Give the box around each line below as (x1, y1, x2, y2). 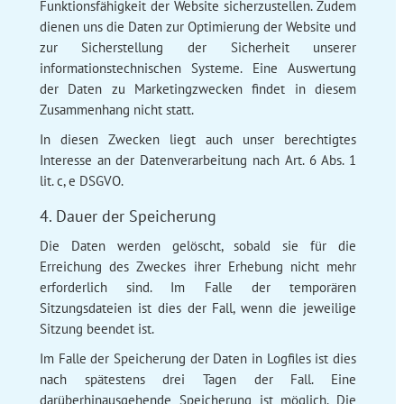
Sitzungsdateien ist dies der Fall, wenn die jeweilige (39, 298, 357, 317)
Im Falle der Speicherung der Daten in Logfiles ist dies (39, 349, 357, 367)
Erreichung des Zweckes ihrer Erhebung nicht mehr (39, 257, 357, 275)
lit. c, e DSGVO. (39, 171, 124, 189)
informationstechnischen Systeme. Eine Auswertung (39, 59, 357, 77)
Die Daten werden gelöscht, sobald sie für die (39, 236, 357, 254)
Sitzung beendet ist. (39, 319, 154, 337)
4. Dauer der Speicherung (39, 205, 216, 226)
